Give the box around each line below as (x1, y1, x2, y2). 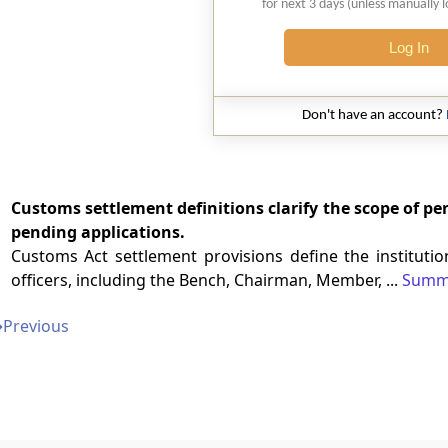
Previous (3, 315, 70, 338)
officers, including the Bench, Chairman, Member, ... (10, 269, 402, 292)
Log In (388, 39, 429, 57)
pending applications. (10, 221, 185, 244)
